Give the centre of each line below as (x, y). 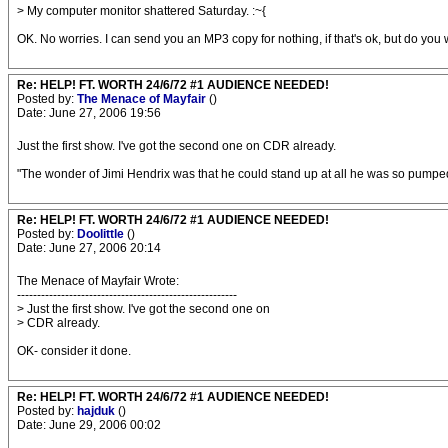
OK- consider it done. (74, 351)
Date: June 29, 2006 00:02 (89, 425)
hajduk (97, 411)
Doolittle (102, 234)
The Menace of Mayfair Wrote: (98, 281)
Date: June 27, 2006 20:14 (89, 248)
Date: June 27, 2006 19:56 (89, 113)
